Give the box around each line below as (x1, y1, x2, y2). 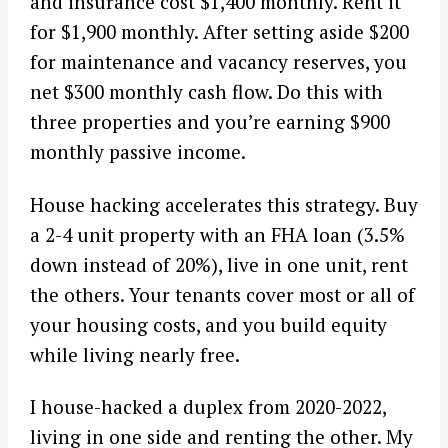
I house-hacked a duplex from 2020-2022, (30, 394, 386, 420)
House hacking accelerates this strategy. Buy (30, 191, 418, 217)
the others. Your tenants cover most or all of (30, 281, 415, 307)
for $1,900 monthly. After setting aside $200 (30, 18, 409, 44)
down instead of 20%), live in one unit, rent (30, 251, 408, 277)
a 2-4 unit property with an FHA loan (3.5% (30, 221, 405, 247)
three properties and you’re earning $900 (30, 108, 390, 134)
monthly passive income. (30, 138, 246, 164)
